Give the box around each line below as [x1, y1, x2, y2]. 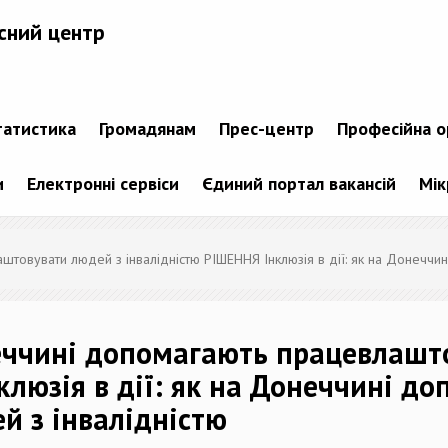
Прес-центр [219, 116, 314, 140]
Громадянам [99, 116, 196, 140]
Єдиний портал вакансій [201, 171, 396, 195]
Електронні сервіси [26, 171, 179, 195]
